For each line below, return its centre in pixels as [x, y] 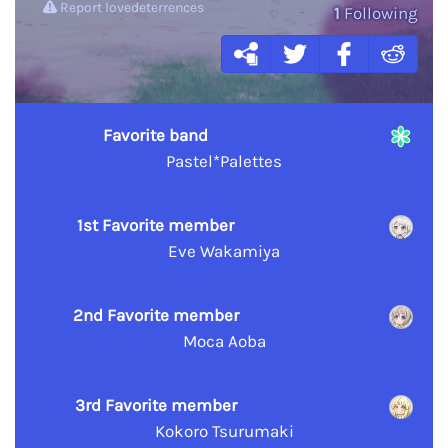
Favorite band [156, 135]
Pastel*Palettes [224, 160]
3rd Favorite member [155, 404]
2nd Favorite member [155, 314]
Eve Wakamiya [224, 250]
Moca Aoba [224, 340]
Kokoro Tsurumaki [224, 430]
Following [379, 13]
